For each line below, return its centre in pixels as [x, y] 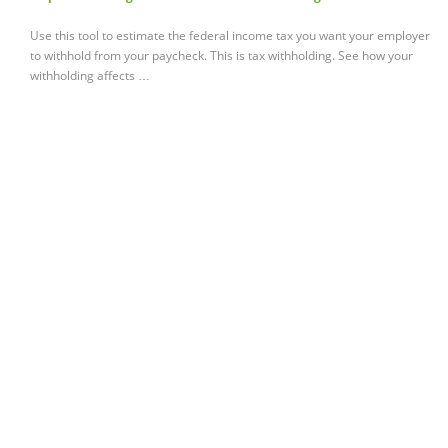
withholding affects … [90, 76]
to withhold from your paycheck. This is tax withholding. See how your [221, 56]
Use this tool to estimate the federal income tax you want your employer [230, 36]
